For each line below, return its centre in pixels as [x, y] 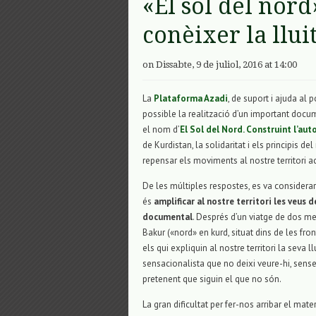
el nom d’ [161, 130]
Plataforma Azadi [191, 99]
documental [168, 217]
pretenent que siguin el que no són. [212, 279]
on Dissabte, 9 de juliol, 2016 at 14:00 [220, 65]
